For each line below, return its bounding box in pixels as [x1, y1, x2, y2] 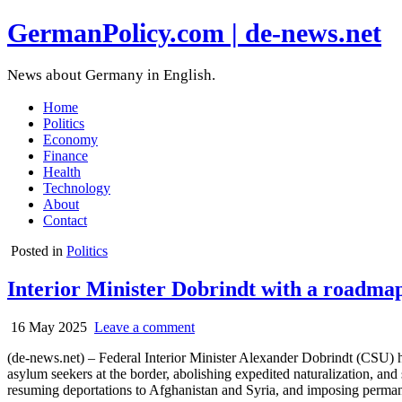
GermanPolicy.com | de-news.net [7, 18, 381, 48]
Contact [43, 213, 87, 229]
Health [43, 164, 81, 180]
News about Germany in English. [7, 66, 215, 84]
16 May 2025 [7, 319, 87, 335]
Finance [43, 148, 88, 164]
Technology [43, 180, 110, 197]
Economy [43, 132, 98, 148]
